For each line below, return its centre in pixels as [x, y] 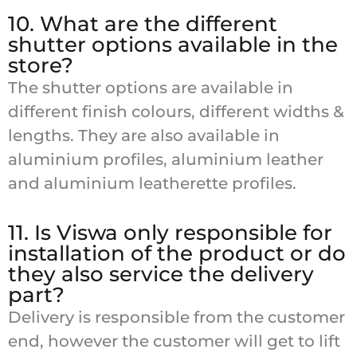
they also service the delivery [161, 275]
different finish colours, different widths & [176, 111]
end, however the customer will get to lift [174, 341]
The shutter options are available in [151, 87]
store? [41, 65]
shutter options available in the [173, 44]
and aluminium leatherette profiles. [152, 183]
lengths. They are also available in [144, 135]
